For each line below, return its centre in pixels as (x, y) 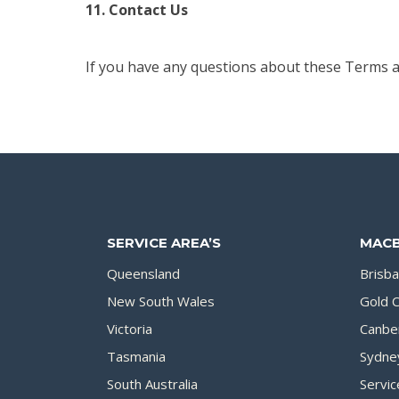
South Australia (152, 383)
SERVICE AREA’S (164, 242)
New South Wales (161, 301)
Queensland (143, 273)
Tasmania (136, 356)
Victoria (130, 328)
